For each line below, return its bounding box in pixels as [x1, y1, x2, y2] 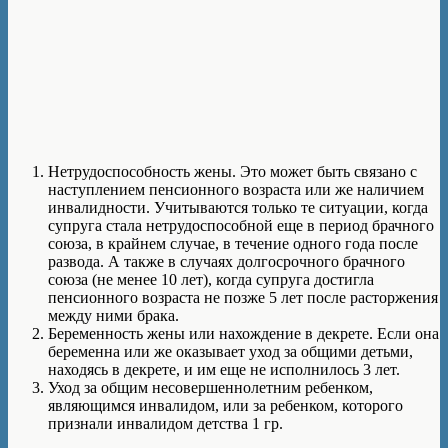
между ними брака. [48, 307, 179, 325]
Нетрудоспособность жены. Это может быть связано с [48, 163, 417, 181]
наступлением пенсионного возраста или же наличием [48, 181, 424, 199]
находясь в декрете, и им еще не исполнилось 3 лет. [48, 361, 400, 379]
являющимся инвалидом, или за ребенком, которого [48, 397, 403, 415]
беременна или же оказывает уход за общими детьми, [48, 343, 413, 361]
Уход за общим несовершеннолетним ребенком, [48, 379, 373, 397]
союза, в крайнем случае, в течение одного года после [48, 235, 418, 253]
